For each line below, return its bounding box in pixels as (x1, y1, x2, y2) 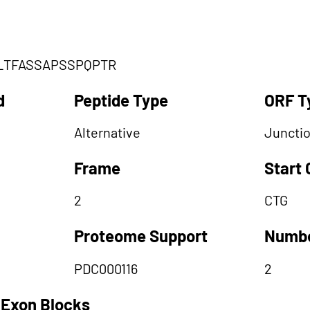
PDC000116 (74, 260, 138, 277)
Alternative (74, 124, 140, 140)
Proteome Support (74, 226, 208, 246)
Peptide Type (74, 90, 168, 110)
